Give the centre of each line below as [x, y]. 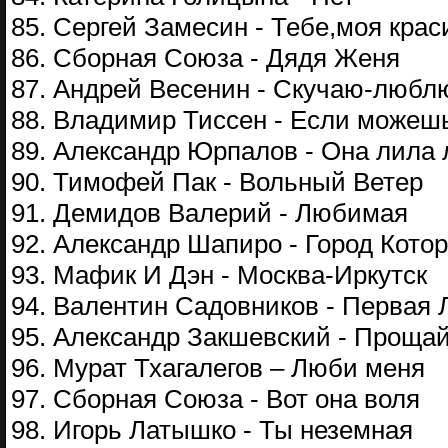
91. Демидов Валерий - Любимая [209, 213]
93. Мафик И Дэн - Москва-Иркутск [219, 275]
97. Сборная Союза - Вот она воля [215, 399]
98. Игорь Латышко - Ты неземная [212, 430]
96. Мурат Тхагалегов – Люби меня [218, 368]
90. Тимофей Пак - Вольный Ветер [217, 182]
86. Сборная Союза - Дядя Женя [205, 58]
